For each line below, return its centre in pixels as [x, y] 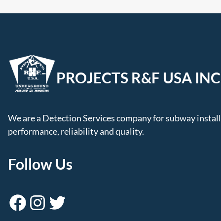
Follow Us [40, 164]
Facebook [12, 202]
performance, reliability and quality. [76, 131]
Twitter [51, 202]
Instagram [35, 202]
